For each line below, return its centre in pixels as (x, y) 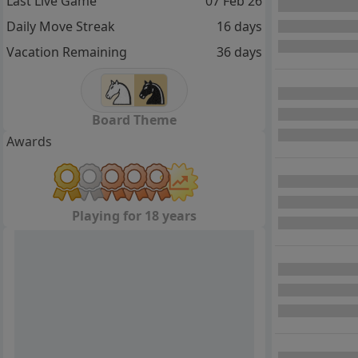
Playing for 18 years (134, 215)
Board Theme (134, 119)
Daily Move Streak (61, 27)
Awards (29, 141)
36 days (239, 52)
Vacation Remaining (67, 52)
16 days (239, 27)
